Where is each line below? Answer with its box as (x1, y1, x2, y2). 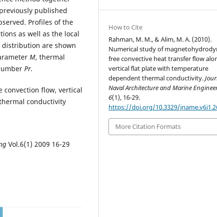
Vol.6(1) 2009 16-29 (8, 139, 70, 149)
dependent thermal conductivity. (108, 74, 205, 83)
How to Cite (108, 23, 143, 32)
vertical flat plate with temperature (108, 64, 209, 73)
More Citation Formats (115, 122, 181, 131)
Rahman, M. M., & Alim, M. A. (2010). (108, 35, 212, 44)
